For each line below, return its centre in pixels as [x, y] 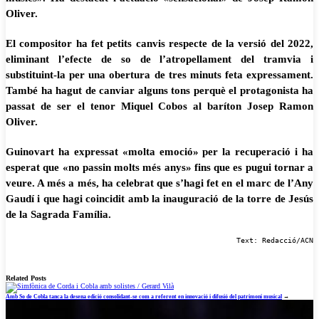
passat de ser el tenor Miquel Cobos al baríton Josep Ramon [159, 106]
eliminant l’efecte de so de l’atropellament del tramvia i [159, 59]
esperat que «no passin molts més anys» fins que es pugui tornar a [159, 167]
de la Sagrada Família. [58, 214]
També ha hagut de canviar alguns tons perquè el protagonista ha [159, 90]
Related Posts [26, 278]
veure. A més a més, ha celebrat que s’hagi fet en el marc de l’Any [159, 183]
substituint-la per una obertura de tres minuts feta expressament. [159, 75]
